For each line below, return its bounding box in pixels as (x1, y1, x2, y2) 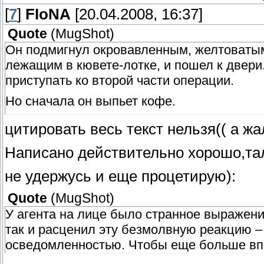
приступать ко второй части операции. (5, 72, 234, 88)
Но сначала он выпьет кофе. (5, 93, 176, 108)
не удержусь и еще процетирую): (5, 167, 236, 184)
